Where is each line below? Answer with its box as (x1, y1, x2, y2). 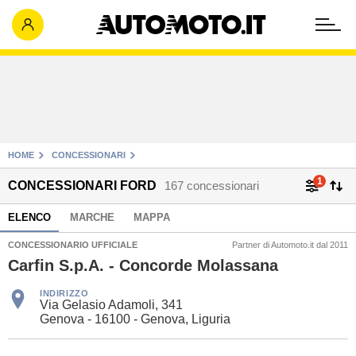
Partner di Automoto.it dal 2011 (232, 240, 348, 250)
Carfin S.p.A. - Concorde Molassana (8, 257, 278, 274)
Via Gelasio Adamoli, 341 (40, 298, 183, 311)
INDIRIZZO (40, 288, 89, 298)
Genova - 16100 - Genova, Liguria (40, 312, 230, 326)
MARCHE (70, 211, 114, 223)
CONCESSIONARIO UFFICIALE (8, 240, 137, 250)
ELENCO (8, 211, 51, 223)
